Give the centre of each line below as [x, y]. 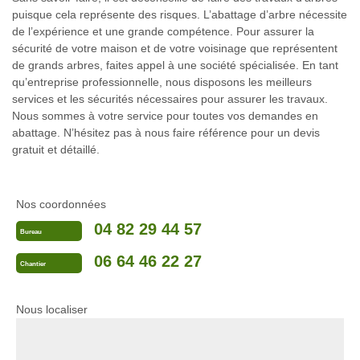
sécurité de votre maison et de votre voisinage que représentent [175, 49]
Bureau [31, 231]
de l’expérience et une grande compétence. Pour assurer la [163, 32]
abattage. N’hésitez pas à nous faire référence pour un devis [166, 133]
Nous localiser [52, 310]
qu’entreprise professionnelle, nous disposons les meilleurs [162, 82]
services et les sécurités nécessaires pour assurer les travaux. [170, 99]
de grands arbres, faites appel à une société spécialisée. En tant [175, 65]
